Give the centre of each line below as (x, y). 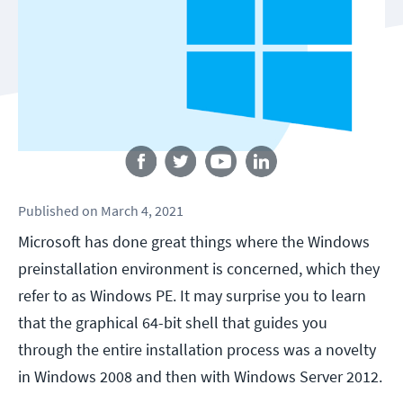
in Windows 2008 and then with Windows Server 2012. (200, 377)
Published (49, 211)
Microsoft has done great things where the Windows (194, 242)
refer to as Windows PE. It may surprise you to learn (192, 296)
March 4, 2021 (142, 211)
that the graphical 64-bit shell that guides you (173, 323)
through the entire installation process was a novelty (197, 350)
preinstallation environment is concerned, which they (199, 269)
